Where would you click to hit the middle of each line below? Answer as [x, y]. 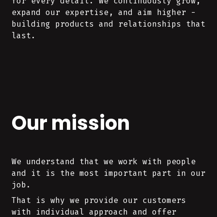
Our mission [71, 123]
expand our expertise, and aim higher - [104, 12]
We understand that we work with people [104, 162]
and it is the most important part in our [108, 173]
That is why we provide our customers [99, 200]
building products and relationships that [108, 24]
